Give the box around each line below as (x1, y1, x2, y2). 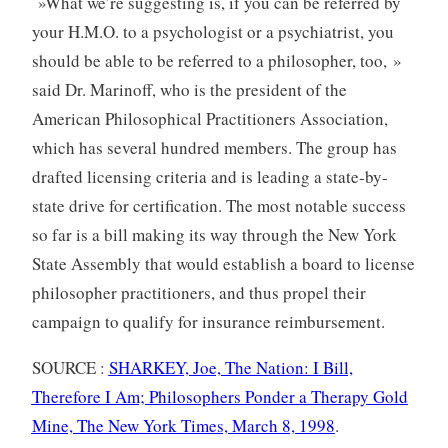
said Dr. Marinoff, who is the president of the (31, 77, 347, 101)
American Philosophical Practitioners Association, (31, 106, 388, 130)
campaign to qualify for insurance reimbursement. (31, 309, 385, 333)
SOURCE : (31, 355, 109, 379)
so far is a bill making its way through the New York (31, 222, 397, 246)
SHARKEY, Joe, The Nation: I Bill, (108, 355, 353, 379)
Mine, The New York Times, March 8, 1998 (31, 413, 335, 437)
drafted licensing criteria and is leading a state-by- (31, 164, 388, 188)
